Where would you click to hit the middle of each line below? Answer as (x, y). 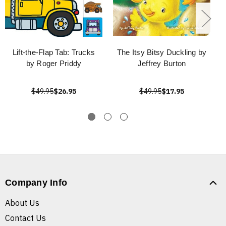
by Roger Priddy (54, 64)
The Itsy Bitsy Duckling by (162, 52)
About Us (22, 203)
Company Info (36, 183)
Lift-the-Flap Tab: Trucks (54, 52)
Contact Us (25, 218)
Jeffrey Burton (162, 64)
